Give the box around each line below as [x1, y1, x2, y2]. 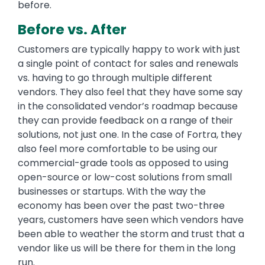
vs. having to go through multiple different [18, 71, 212, 85]
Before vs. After [18, 20, 130, 40]
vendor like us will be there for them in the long [18, 241, 235, 256]
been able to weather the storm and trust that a [18, 227, 244, 241]
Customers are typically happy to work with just [18, 43, 240, 57]
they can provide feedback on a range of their [18, 114, 233, 128]
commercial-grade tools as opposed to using [18, 156, 228, 170]
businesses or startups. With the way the [18, 185, 206, 199]
